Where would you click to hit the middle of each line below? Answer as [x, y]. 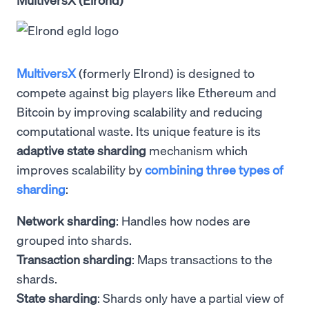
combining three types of [214, 169]
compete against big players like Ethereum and [147, 92]
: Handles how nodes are [183, 220]
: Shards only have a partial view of [191, 297]
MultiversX [46, 72]
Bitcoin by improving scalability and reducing [140, 111]
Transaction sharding [74, 259]
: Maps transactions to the [202, 259]
